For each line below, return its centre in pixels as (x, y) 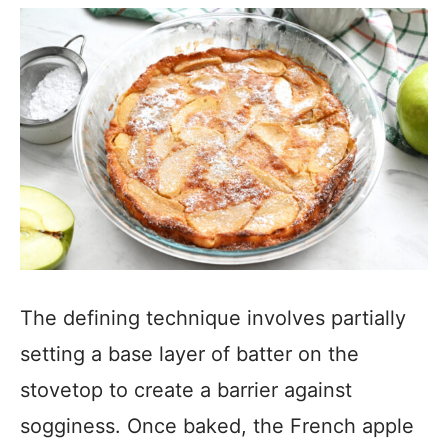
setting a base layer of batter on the (189, 354)
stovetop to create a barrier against (186, 390)
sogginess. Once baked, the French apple (217, 426)
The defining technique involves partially (213, 318)
